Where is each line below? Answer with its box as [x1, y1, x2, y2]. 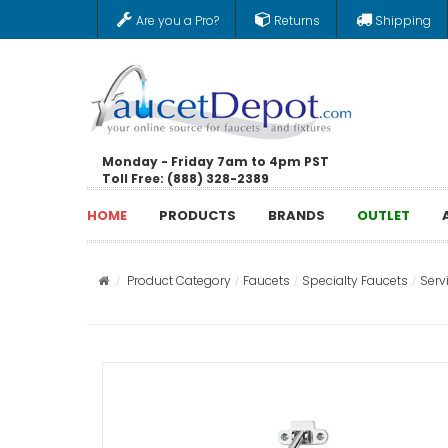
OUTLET [357, 205, 410, 225]
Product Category [127, 272, 231, 289]
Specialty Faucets [302, 272, 408, 289]
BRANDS [268, 205, 325, 225]
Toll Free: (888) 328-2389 [102, 169, 269, 187]
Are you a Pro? [136, 12, 219, 29]
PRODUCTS [159, 205, 236, 225]
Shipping [375, 12, 431, 29]
